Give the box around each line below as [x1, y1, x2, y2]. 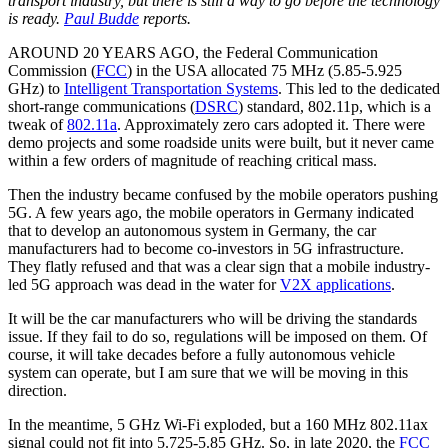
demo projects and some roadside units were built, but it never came [8, 133, 434, 151]
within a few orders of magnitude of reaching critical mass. [8, 151, 377, 169]
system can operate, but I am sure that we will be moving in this [8, 363, 408, 381]
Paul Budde [64, 9, 139, 27]
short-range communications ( [8, 97, 195, 115]
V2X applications [280, 275, 391, 293]
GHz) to [8, 79, 64, 97]
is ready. [8, 9, 64, 27]
